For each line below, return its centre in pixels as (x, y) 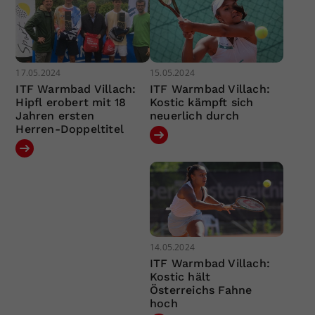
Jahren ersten (55, 115)
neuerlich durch (194, 115)
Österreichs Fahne (201, 290)
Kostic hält (180, 277)
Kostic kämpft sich (201, 102)
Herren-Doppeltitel (70, 129)
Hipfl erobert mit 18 (71, 102)
